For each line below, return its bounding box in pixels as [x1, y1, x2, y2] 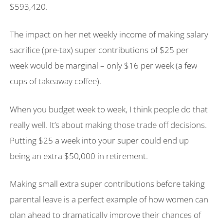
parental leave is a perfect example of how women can [10, 194, 208, 205]
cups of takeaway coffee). [10, 75, 101, 87]
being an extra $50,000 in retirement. [10, 150, 148, 162]
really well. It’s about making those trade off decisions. [10, 119, 207, 130]
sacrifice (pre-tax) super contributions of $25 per [10, 44, 189, 56]
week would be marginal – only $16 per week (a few [10, 60, 197, 72]
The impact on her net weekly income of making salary [10, 29, 208, 40]
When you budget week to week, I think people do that [10, 103, 208, 115]
